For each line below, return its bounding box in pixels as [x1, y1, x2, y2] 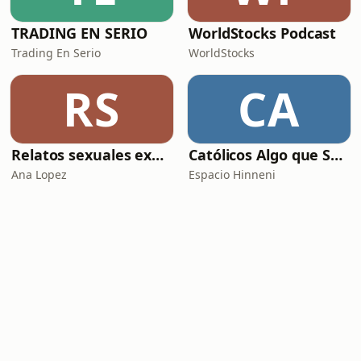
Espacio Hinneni [189, 167, 276, 182]
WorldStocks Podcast [189, 23, 337, 43]
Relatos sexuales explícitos [151, 145, 164, 164]
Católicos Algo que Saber [330, 145, 343, 164]
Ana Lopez [11, 167, 67, 182]
